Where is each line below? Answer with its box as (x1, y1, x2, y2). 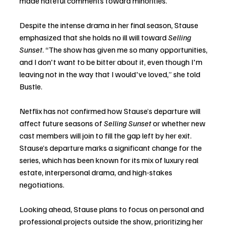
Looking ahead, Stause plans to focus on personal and (19, 204, 205, 215)
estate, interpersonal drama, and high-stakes (19, 167, 174, 178)
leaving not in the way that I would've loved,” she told (19, 69, 202, 80)
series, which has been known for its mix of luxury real (19, 155, 200, 166)
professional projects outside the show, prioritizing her (19, 216, 204, 227)
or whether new (151, 118, 207, 129)
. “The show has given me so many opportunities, (42, 44, 209, 55)
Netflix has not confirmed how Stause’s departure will (19, 106, 202, 117)
